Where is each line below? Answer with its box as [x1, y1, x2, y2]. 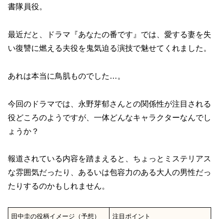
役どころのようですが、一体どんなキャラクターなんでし [8, 113, 211, 122]
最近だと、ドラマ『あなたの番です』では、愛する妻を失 [8, 30, 211, 39]
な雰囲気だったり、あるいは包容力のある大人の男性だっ [8, 168, 211, 177]
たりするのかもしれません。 [8, 182, 109, 191]
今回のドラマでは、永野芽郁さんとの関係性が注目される [8, 99, 211, 108]
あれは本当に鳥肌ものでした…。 [8, 71, 125, 80]
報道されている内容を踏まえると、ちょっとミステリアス [8, 154, 211, 163]
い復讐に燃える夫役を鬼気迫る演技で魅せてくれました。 [8, 44, 211, 52]
